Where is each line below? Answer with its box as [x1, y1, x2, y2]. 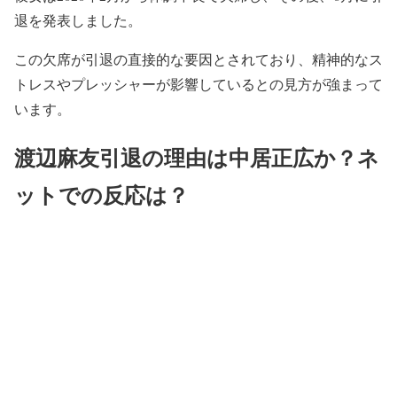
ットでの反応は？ [14, 178, 189, 210]
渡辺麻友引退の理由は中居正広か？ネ [14, 141, 379, 173]
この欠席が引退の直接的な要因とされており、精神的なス [14, 49, 383, 68]
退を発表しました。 [14, 10, 142, 29]
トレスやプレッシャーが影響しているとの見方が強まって [14, 74, 383, 93]
